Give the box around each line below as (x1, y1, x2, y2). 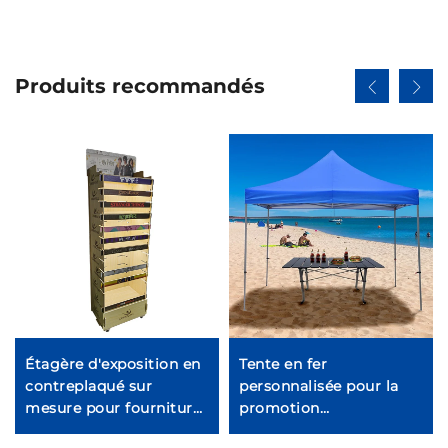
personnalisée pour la (239, 377, 399, 396)
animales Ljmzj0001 (25, 421, 171, 440)
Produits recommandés (15, 74, 265, 99)
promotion (239, 399, 320, 418)
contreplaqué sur (25, 377, 152, 396)
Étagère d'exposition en (25, 355, 201, 374)
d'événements (239, 421, 343, 440)
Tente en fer (239, 355, 327, 374)
